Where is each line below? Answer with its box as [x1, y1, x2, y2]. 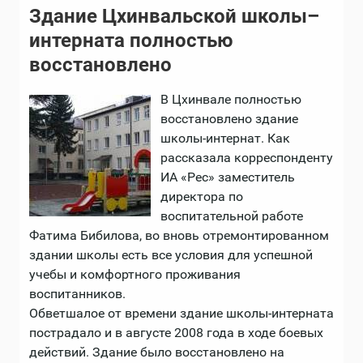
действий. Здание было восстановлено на [29, 344, 284, 361]
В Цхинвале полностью [160, 92, 301, 108]
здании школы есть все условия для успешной [29, 247, 313, 263]
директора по [160, 189, 243, 205]
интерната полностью [29, 29, 233, 53]
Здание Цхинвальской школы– [29, 5, 319, 28]
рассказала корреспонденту [160, 150, 333, 166]
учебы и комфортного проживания [29, 267, 241, 283]
